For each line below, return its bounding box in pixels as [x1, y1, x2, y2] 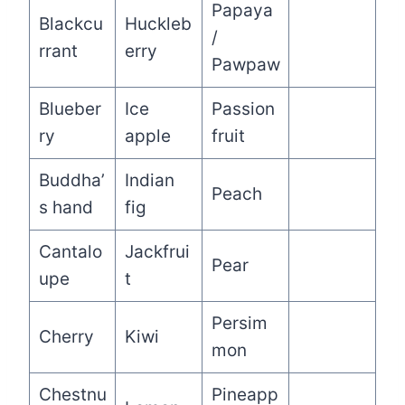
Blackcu [38, 13, 103, 34]
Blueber [38, 98, 101, 119]
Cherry [38, 325, 94, 347]
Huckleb [124, 13, 192, 34]
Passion [211, 98, 275, 119]
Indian [124, 169, 174, 191]
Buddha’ [38, 169, 105, 191]
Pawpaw [211, 53, 280, 75]
